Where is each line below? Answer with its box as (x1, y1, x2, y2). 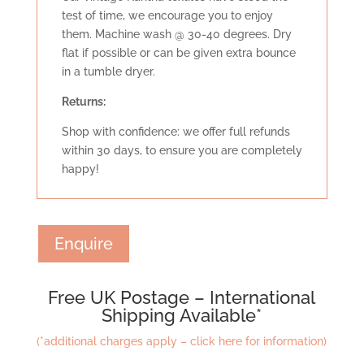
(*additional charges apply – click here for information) (37, 335, 327, 349)
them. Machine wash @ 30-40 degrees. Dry (61, 28, 292, 41)
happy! (61, 162, 99, 176)
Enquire (54, 234, 113, 254)
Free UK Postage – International (48, 287, 316, 309)
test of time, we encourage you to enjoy (61, 9, 273, 23)
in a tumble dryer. (61, 65, 155, 79)
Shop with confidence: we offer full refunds (61, 125, 290, 139)
